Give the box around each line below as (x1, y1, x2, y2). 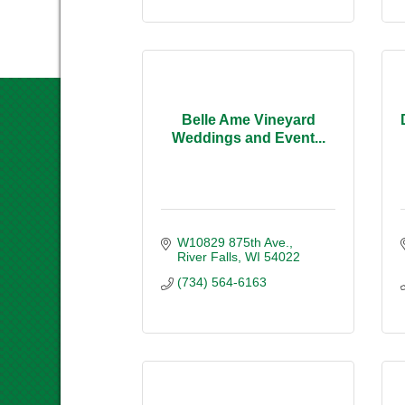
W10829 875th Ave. (176, 234, 289, 250)
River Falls (176, 249, 238, 264)
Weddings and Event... (171, 130, 325, 146)
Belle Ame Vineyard (181, 112, 316, 128)
